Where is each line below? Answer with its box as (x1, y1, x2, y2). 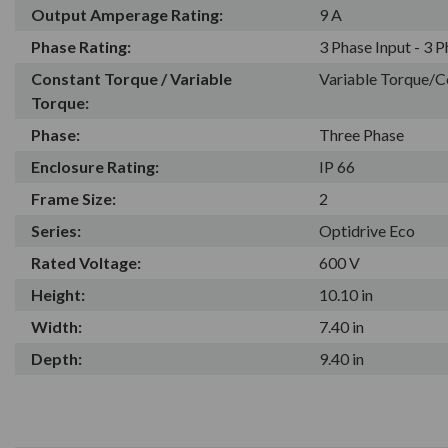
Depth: (31, 348, 82, 368)
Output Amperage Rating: (31, 4, 223, 24)
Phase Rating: (31, 36, 131, 56)
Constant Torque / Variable (31, 68, 232, 88)
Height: (31, 284, 85, 304)
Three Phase (319, 124, 405, 144)
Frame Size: (31, 188, 116, 208)
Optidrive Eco (319, 220, 416, 240)
